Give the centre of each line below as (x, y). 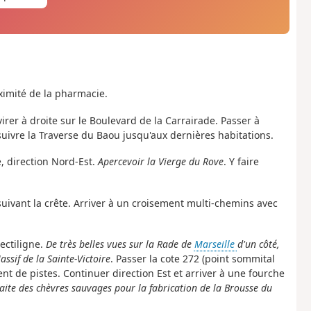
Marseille (216, 244)
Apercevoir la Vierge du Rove (160, 162)
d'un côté (257, 244)
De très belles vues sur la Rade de (120, 244)
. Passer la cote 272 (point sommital (192, 259)
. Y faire (241, 162)
